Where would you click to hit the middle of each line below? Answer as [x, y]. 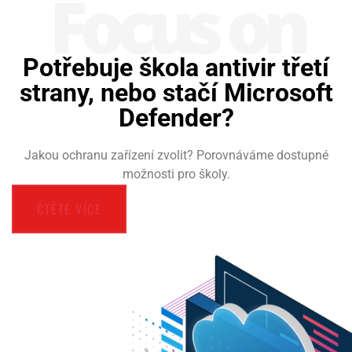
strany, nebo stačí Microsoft [176, 93]
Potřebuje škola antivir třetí [176, 68]
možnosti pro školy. [176, 174]
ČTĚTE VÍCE [69, 209]
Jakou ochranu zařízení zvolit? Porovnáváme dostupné [176, 155]
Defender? [176, 118]
